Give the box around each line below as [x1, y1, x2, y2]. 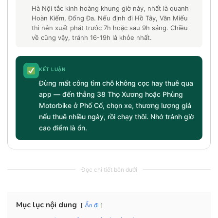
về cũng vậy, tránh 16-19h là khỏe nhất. [31, 34, 152, 42]
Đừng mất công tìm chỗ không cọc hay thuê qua [39, 78, 193, 87]
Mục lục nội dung [16, 199, 77, 210]
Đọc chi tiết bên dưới [81, 165, 137, 173]
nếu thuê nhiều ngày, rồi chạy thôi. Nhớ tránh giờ [39, 112, 194, 121]
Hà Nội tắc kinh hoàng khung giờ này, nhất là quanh [31, 4, 189, 13]
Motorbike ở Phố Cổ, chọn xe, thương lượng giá [39, 101, 191, 109]
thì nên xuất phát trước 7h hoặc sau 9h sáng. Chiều [31, 24, 188, 32]
